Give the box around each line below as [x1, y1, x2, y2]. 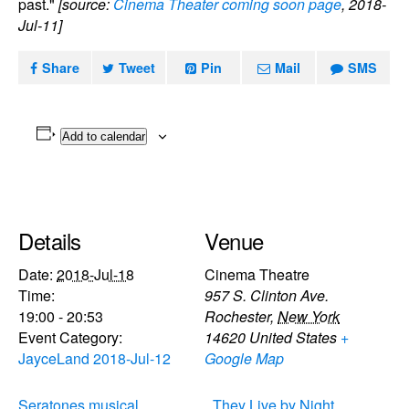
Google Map [204, 347, 284, 369]
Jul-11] [18, 15, 62, 36]
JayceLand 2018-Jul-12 [18, 347, 171, 369]
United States [249, 326, 337, 348]
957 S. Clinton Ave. [204, 284, 329, 306]
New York [278, 305, 340, 327]
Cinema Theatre [204, 263, 309, 285]
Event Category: [18, 326, 122, 348]
